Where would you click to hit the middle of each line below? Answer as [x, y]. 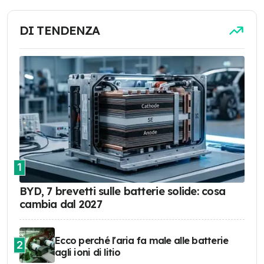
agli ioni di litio [88, 252]
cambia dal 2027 [61, 204]
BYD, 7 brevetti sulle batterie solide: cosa [123, 191]
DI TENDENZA [60, 30]
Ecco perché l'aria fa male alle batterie [142, 240]
